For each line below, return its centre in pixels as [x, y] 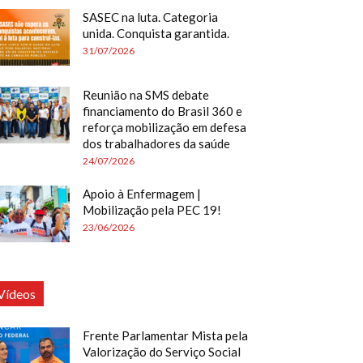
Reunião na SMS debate [146, 95]
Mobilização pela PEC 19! [152, 210]
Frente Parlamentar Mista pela [165, 335]
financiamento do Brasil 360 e [162, 111]
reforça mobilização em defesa [164, 127]
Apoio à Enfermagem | [142, 194]
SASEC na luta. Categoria [150, 17]
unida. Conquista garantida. [156, 33]
